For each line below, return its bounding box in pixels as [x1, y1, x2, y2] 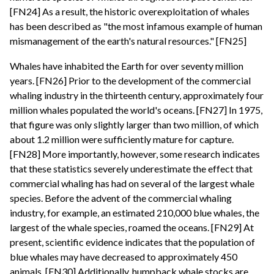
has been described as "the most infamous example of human [10, 20, 262, 32]
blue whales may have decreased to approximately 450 [10, 251, 237, 263]
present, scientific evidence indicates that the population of [10, 236, 255, 248]
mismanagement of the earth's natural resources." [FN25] [10, 34, 246, 46]
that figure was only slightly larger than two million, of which [10, 119, 259, 131]
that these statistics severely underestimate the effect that [10, 163, 253, 175]
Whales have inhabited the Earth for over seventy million [10, 60, 243, 72]
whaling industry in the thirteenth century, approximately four [10, 89, 264, 102]
